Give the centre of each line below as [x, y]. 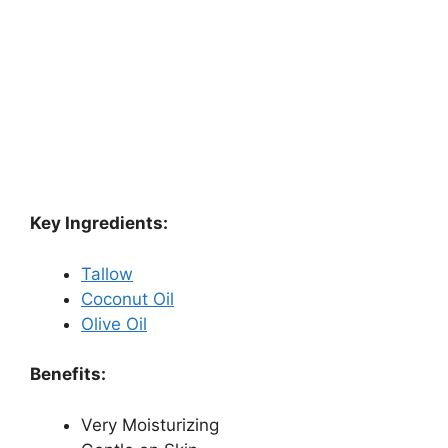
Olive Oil [114, 323]
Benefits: [68, 374]
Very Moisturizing [150, 424]
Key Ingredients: [99, 223]
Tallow [107, 273]
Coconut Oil [127, 298]
